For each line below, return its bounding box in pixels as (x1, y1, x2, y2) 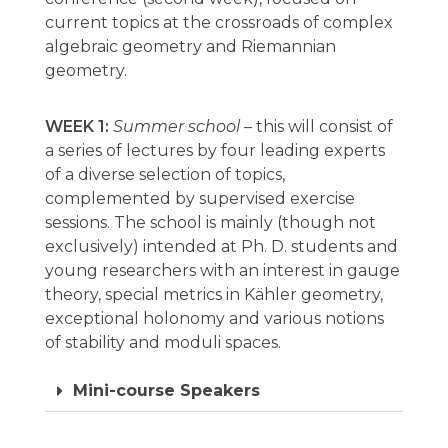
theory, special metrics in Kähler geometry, (45, 285, 383, 305)
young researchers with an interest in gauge (45, 261, 400, 281)
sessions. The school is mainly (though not (45, 213, 376, 233)
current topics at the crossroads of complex (45, 13, 393, 33)
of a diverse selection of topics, (45, 165, 285, 185)
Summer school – (113, 117, 252, 137)
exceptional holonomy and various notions (45, 309, 384, 329)
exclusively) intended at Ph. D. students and (45, 237, 398, 257)
